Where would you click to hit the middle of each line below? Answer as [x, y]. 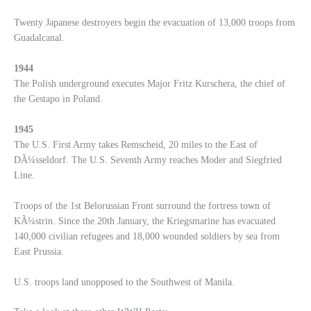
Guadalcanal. [39, 38]
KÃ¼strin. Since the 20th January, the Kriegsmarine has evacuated [145, 221]
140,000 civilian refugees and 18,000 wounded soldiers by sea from [147, 236]
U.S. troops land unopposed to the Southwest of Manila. [124, 282]
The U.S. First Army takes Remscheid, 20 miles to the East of [136, 144]
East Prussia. [39, 251]
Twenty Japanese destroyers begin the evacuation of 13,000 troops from [154, 23]
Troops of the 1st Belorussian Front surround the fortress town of [142, 205]
